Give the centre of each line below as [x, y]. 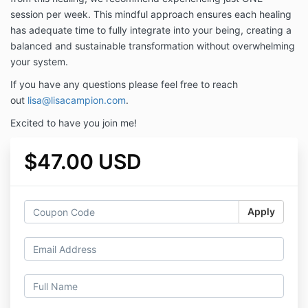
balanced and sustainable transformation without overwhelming [153, 46]
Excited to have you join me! [74, 123]
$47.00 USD [83, 162]
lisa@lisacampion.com [77, 100]
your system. [41, 62]
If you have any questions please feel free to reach [124, 85]
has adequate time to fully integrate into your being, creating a [151, 30]
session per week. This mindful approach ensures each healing [151, 14]
